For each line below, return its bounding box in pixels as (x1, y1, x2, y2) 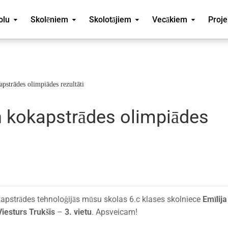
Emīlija (203, 194, 227, 204)
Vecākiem (152, 15, 188, 24)
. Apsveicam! (92, 207, 137, 217)
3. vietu (65, 207, 92, 217)
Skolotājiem (89, 15, 132, 24)
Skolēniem (31, 15, 69, 24)
